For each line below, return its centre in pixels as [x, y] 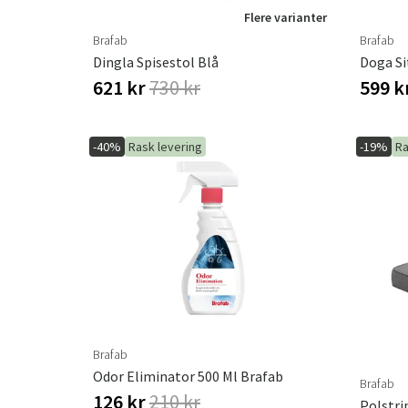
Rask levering [165, 147]
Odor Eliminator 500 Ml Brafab [188, 376]
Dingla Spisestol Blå [156, 62]
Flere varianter [286, 17]
